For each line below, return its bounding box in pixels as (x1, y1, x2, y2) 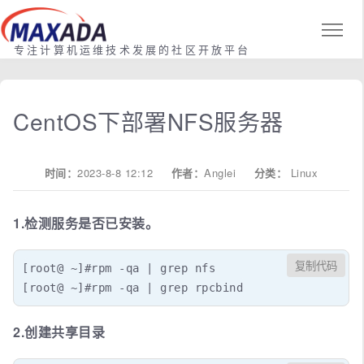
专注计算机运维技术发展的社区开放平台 (14, 41, 251, 57)
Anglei (204, 164, 236, 180)
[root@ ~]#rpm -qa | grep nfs (22, 261, 215, 275)
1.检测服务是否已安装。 (13, 213, 158, 232)
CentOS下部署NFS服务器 (13, 104, 284, 137)
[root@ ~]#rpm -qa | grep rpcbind (22, 280, 243, 294)
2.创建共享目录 (13, 322, 105, 341)
